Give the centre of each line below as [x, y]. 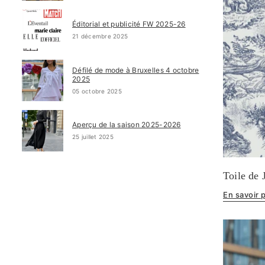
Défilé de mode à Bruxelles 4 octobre [136, 70]
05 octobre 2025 [97, 91]
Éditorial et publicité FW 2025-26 [129, 24]
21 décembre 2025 [100, 36]
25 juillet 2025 [93, 137]
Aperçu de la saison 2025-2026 [127, 125]
